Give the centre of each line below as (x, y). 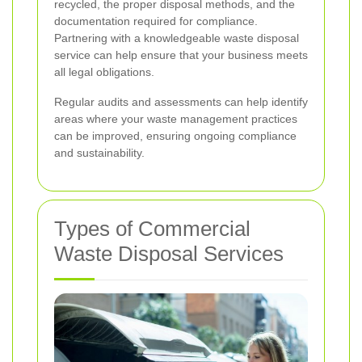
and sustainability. (99, 153)
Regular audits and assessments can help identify (181, 102)
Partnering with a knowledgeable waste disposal (177, 38)
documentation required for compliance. (156, 21)
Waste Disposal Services (169, 254)
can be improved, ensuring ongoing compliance (175, 136)
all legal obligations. (104, 72)
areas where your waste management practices (176, 119)
